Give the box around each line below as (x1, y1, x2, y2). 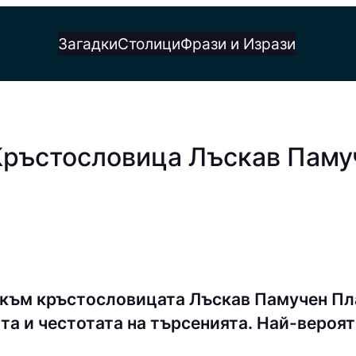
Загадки (57, 34, 118, 53)
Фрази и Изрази (180, 34, 296, 53)
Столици (117, 34, 180, 53)
